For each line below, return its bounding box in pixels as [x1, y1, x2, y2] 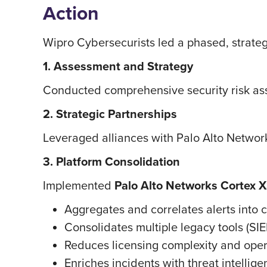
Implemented [43, 176, 114, 194]
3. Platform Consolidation [43, 153, 180, 170]
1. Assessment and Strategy [43, 57, 193, 75]
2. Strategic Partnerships [43, 105, 177, 123]
